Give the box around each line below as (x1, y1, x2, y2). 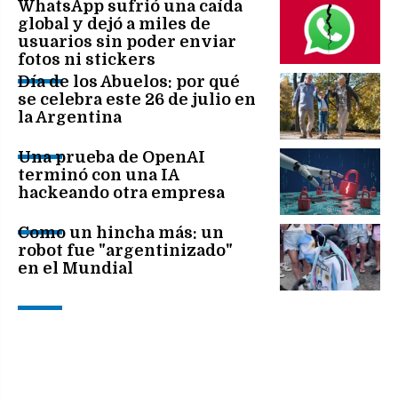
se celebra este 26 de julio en (18, 90, 256, 108)
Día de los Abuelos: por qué (18, 72, 240, 91)
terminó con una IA (18, 165, 179, 184)
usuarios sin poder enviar (18, 32, 236, 51)
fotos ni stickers (18, 50, 155, 68)
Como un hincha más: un (18, 223, 224, 242)
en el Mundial (18, 259, 133, 277)
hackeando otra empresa (18, 183, 225, 202)
